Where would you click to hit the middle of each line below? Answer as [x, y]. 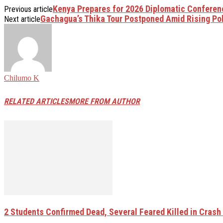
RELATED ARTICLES [36, 102]
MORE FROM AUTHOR [104, 102]
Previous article [28, 9]
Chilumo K [22, 78]
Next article [22, 19]
